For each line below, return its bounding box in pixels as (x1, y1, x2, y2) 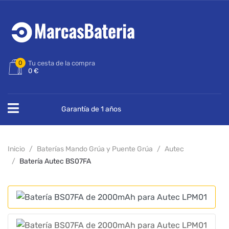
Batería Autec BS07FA (19, 157, 91, 166)
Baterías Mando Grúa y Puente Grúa (37, 145, 153, 153)
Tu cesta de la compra (28, 59, 95, 67)
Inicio (8, 145, 25, 153)
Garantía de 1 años (61, 105, 121, 113)
